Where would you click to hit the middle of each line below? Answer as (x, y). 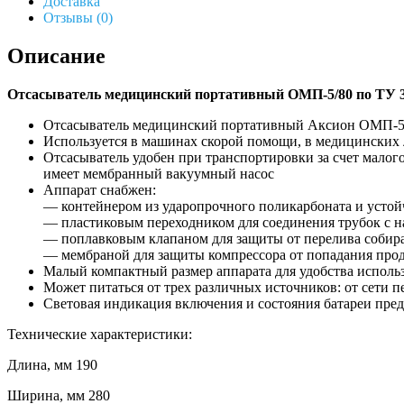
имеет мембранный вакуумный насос (159, 173)
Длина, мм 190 (52, 364)
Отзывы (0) (78, 17)
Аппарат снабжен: (100, 189)
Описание (56, 55)
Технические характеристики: (100, 334)
